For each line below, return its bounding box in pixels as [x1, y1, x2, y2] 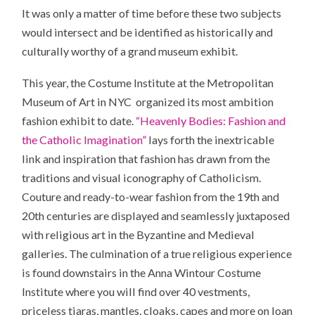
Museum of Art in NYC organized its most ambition [22, 95, 274, 109]
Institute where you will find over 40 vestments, [22, 285, 250, 299]
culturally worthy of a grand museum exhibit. [22, 44, 238, 58]
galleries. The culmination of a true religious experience [22, 247, 292, 261]
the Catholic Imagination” [22, 133, 147, 147]
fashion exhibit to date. [22, 114, 136, 128]
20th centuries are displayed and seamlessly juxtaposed [22, 209, 290, 223]
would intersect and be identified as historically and [22, 25, 274, 39]
